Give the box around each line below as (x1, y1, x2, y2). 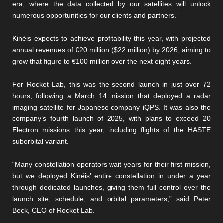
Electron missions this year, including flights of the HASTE (12, 126, 211, 134)
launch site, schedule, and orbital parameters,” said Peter (12, 195, 211, 203)
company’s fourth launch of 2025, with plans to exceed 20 (12, 114, 211, 123)
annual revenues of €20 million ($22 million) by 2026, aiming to (12, 46, 211, 54)
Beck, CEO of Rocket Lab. (12, 206, 95, 215)
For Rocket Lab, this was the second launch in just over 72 (12, 80, 211, 89)
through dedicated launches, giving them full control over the (12, 183, 211, 192)
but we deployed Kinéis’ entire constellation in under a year (12, 172, 211, 180)
